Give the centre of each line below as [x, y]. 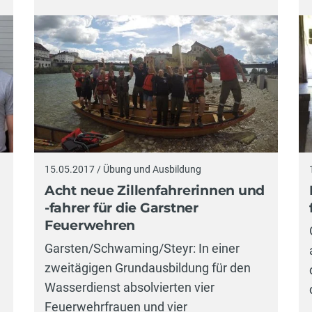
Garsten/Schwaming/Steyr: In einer [142, 249]
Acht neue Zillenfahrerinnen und [155, 190]
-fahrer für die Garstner [121, 208]
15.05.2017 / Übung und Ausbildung [123, 170]
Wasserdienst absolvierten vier [129, 288]
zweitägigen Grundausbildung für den [147, 268]
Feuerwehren [90, 225]
